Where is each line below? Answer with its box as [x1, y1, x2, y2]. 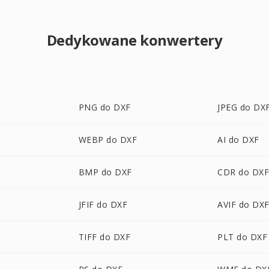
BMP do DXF [78, 166, 132, 178]
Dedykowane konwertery [46, 30, 223, 50]
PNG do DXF [78, 101, 131, 113]
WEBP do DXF [78, 134, 138, 145]
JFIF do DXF [78, 199, 128, 210]
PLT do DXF [217, 231, 268, 243]
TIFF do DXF [78, 231, 131, 243]
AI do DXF [217, 134, 259, 145]
